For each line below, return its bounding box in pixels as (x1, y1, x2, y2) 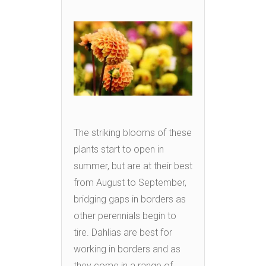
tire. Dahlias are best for (74, 227, 172, 239)
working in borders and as (74, 243, 180, 255)
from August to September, (74, 177, 186, 189)
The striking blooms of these (74, 127, 192, 139)
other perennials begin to (74, 210, 176, 222)
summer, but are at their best (74, 160, 192, 172)
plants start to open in (74, 144, 164, 156)
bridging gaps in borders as (74, 194, 186, 205)
